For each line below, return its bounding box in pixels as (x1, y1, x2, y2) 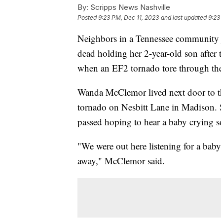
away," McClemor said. (77, 154, 168, 167)
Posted (77, 13, 98, 21)
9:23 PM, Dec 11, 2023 (98, 13, 159, 21)
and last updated (161, 13, 207, 21)
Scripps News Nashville (88, 2, 170, 12)
